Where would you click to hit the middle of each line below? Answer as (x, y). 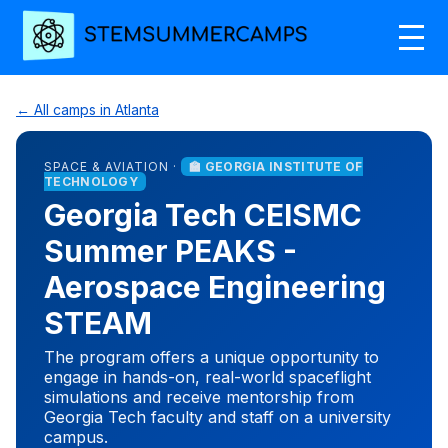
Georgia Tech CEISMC (203, 214)
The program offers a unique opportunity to (211, 356)
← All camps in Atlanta (87, 109)
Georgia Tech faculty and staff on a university (217, 416)
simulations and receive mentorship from (199, 396)
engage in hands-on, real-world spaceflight (207, 376)
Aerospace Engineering (215, 286)
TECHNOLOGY (91, 181)
